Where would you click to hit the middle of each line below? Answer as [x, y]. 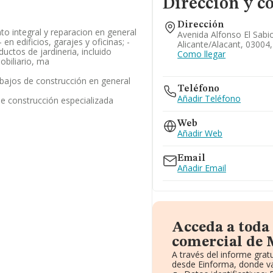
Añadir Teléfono [209, 98]
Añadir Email [202, 168]
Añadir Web [200, 133]
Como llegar [202, 54]
